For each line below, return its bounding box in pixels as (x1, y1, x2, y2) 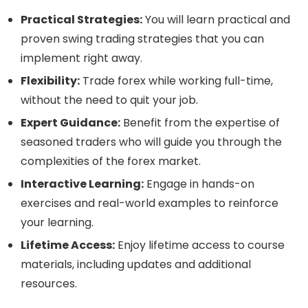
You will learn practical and (142, 11, 290, 27)
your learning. (21, 214, 93, 230)
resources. (21, 275, 77, 291)
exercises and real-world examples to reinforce (21, 195, 278, 211)
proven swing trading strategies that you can (21, 30, 264, 47)
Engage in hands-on (144, 175, 254, 192)
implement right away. (21, 49, 142, 66)
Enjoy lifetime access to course (115, 236, 285, 253)
